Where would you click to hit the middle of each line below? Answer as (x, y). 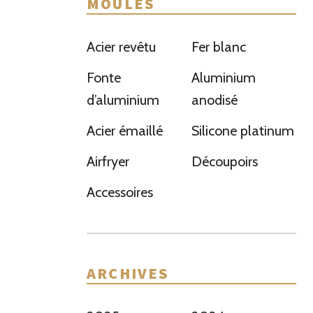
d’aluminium (123, 100)
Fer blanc (219, 47)
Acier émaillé (125, 131)
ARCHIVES (128, 273)
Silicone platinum (243, 131)
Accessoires (120, 192)
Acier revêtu (121, 47)
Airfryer (108, 161)
